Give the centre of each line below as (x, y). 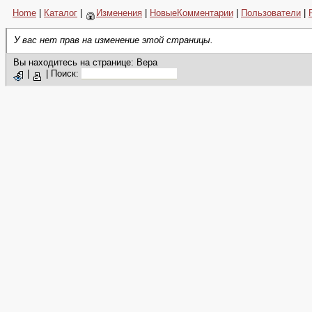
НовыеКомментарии (192, 13)
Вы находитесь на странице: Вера (85, 62)
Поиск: (66, 73)
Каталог (61, 13)
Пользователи (271, 13)
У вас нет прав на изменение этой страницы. (114, 40)
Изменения (119, 13)
